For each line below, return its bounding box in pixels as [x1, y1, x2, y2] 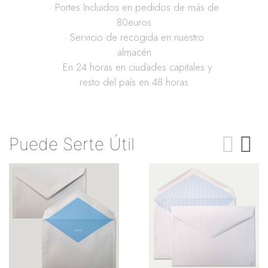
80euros [117, 15, 151, 30]
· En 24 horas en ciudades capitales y [56, 60, 212, 75]
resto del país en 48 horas [80, 75, 188, 90]
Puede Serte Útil [9, 134, 135, 155]
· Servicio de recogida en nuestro [64, 30, 204, 45]
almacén [117, 45, 151, 60]
